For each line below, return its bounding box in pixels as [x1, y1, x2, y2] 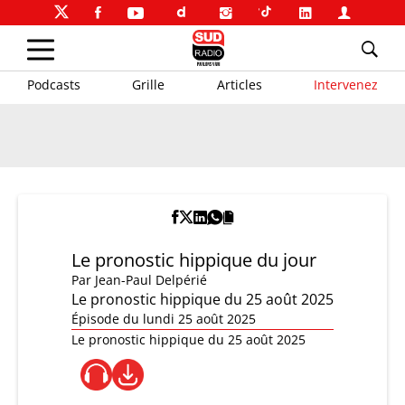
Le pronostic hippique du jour [71, 248, 316, 272]
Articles [216, 75, 262, 93]
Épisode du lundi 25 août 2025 [71, 310, 256, 327]
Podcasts [27, 75, 80, 93]
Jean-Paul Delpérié [95, 271, 207, 288]
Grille [132, 75, 165, 93]
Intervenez [313, 75, 378, 93]
